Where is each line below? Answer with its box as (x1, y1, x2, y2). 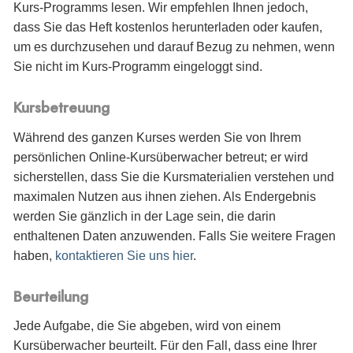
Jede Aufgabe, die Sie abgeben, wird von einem (13, 319, 281, 333)
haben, (13, 248, 55, 262)
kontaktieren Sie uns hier (55, 248, 193, 262)
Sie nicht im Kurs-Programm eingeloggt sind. (13, 59, 262, 73)
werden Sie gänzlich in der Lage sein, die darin (13, 209, 276, 223)
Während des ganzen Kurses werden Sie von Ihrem (13, 130, 301, 144)
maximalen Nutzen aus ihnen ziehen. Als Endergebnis (13, 189, 316, 203)
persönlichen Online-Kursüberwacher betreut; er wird (13, 150, 308, 164)
